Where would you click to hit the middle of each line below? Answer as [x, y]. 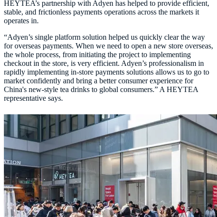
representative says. [33, 98]
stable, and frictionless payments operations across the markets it [101, 12]
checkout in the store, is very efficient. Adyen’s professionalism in [104, 63]
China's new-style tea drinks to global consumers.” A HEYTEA [101, 90]
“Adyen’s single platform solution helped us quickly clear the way [104, 37]
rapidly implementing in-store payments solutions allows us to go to [107, 72]
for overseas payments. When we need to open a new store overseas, [108, 46]
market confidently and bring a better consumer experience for [99, 81]
